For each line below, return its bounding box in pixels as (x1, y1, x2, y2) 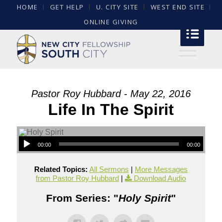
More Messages (134, 165, 188, 173)
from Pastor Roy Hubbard (36, 174, 119, 182)
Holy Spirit (118, 192, 171, 204)
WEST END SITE (150, 2, 205, 11)
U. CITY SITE (96, 2, 139, 11)
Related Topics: (34, 165, 88, 173)
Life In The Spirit (48, 101, 174, 118)
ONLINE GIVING (84, 17, 138, 26)
